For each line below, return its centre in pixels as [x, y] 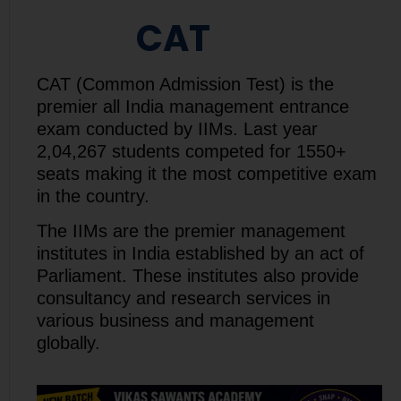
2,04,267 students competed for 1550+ [192, 151]
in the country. [93, 196]
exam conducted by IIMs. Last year [177, 128]
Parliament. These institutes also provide [198, 275]
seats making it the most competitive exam [207, 173]
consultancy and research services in [183, 298]
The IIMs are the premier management [191, 230]
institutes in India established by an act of [200, 253]
